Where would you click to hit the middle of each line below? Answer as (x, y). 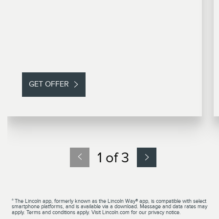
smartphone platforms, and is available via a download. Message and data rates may (109, 207)
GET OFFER (49, 84)
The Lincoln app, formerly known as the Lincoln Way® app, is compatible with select (110, 201)
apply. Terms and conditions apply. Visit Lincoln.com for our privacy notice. (96, 212)
